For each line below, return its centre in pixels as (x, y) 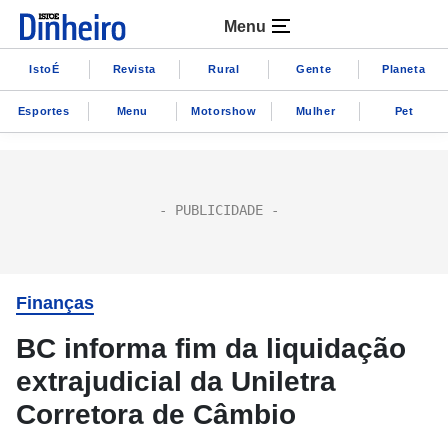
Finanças (55, 303)
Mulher (315, 110)
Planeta (403, 68)
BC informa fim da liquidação (211, 348)
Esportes (43, 110)
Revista (134, 68)
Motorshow (224, 110)
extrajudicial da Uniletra (176, 381)
